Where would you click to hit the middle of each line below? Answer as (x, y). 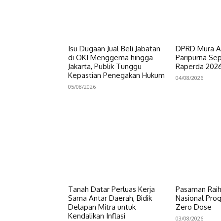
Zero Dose (193, 207)
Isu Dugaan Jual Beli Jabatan (114, 48)
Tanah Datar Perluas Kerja (111, 189)
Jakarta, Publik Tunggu (105, 66)
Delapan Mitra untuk (102, 207)
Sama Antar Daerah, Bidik (110, 198)
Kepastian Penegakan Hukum (116, 75)
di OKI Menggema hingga (110, 57)
